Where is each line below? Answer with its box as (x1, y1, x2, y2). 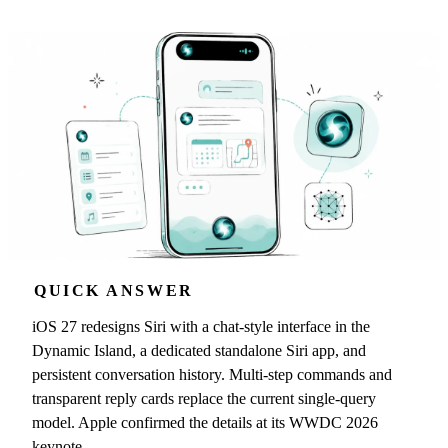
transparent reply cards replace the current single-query (32, 389, 376, 407)
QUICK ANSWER (34, 281, 194, 299)
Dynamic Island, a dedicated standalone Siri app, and (32, 341, 366, 359)
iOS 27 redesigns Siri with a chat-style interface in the (32, 317, 370, 335)
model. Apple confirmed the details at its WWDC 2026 (32, 413, 378, 431)
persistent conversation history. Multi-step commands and (32, 365, 392, 383)
